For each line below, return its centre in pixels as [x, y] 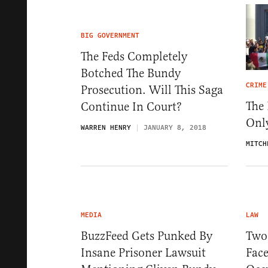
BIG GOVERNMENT [110, 36]
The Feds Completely [134, 57]
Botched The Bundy [131, 73]
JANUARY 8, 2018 [175, 128]
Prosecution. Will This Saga [152, 90]
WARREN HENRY [106, 128]
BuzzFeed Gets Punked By [147, 236]
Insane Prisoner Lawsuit [143, 253]
